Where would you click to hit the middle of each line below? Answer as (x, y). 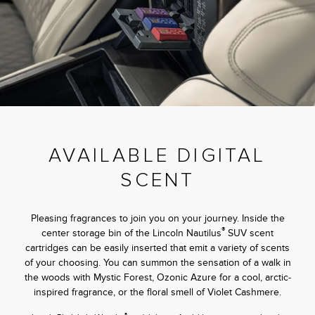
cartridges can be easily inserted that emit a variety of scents (157, 248)
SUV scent (249, 233)
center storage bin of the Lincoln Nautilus (131, 233)
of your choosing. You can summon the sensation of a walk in (157, 263)
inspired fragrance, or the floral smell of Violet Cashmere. (157, 292)
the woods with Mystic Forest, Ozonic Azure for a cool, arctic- (157, 278)
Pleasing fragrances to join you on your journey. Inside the (157, 219)
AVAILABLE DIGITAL (157, 155)
